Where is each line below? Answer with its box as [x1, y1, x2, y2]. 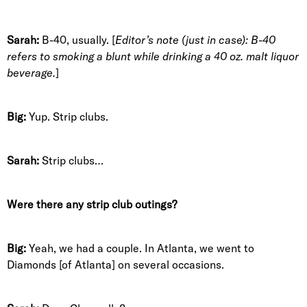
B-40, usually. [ [39, 33, 115, 47]
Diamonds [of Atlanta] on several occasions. [7, 258, 224, 271]
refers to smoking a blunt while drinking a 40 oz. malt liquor [7, 49, 299, 63]
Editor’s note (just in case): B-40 [115, 33, 275, 47]
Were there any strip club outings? [7, 197, 177, 211]
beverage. [7, 66, 56, 79]
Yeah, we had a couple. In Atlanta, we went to [26, 241, 254, 255]
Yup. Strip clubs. [26, 110, 108, 123]
